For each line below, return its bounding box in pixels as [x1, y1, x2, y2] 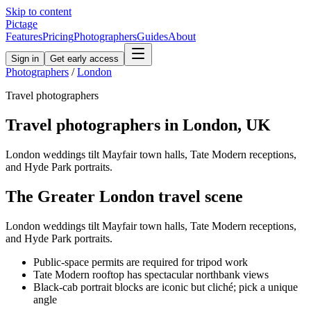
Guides [137, 31, 168, 42]
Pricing [42, 31, 74, 42]
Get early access [50, 53, 119, 64]
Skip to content [6, 6, 72, 17]
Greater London [37, 187, 154, 205]
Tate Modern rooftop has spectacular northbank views [33, 268, 269, 280]
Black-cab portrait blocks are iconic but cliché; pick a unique [33, 280, 298, 293]
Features [6, 31, 42, 42]
